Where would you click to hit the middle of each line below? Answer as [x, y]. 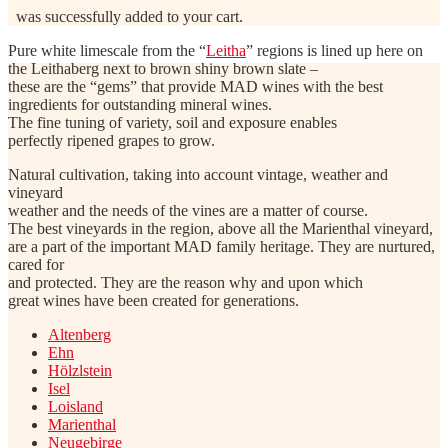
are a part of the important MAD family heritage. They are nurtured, [221, 246]
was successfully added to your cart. [125, 16]
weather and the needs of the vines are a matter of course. [188, 210]
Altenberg [79, 334]
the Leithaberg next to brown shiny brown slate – [163, 68]
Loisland [75, 406]
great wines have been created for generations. [153, 300]
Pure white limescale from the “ [107, 50]
